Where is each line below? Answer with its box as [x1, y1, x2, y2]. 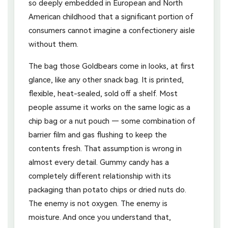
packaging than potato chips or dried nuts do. [28, 185, 186, 194]
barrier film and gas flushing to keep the [28, 130, 167, 139]
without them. [28, 39, 78, 49]
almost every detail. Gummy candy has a [28, 157, 169, 167]
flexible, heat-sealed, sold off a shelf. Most [28, 89, 178, 98]
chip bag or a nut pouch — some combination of [28, 116, 195, 126]
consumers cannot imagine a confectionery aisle [28, 25, 195, 35]
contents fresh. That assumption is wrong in [28, 144, 182, 153]
